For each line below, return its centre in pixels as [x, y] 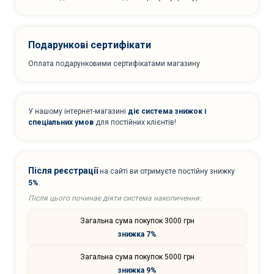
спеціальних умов [61, 122]
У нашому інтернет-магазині [78, 111]
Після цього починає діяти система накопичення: [115, 198]
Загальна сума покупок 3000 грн [137, 220]
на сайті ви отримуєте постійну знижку [166, 171]
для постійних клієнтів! [135, 122]
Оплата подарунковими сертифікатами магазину [114, 63]
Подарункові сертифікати [90, 45]
